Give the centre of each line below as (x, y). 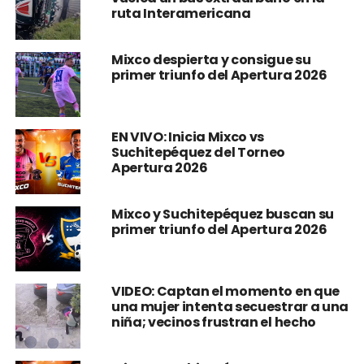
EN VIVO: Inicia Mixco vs (188, 136)
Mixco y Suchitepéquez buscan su (222, 214)
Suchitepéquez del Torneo (198, 152)
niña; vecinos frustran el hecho (213, 322)
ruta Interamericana (181, 13)
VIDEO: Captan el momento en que (225, 291)
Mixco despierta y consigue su (211, 59)
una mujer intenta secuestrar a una (230, 306)
